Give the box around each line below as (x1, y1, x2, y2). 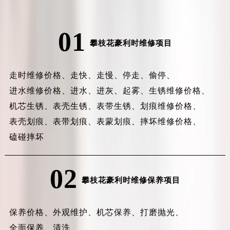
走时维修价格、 (9, 71, 70, 80)
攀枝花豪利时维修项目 (89, 39, 172, 48)
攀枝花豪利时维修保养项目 (81, 176, 180, 185)
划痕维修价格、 (140, 102, 201, 111)
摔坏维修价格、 (140, 117, 201, 126)
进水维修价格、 (9, 86, 70, 95)
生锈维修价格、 (148, 86, 210, 95)
